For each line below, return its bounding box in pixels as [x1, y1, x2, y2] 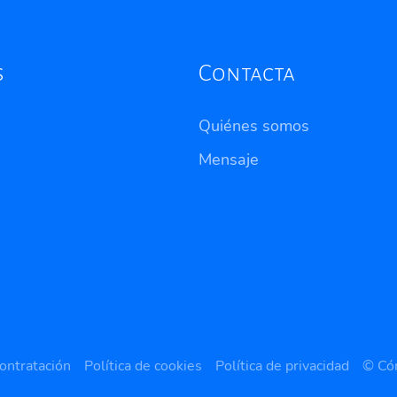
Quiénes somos [198, 114, 309, 136]
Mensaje [198, 148, 259, 170]
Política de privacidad [214, 355, 349, 376]
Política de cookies [83, 355, 202, 376]
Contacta [198, 60, 295, 86]
